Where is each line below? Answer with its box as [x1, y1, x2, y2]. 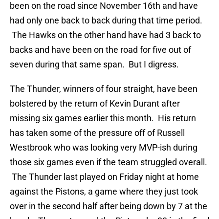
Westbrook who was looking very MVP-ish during [10, 142, 197, 153]
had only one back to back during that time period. [10, 15, 202, 26]
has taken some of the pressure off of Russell [10, 128, 185, 138]
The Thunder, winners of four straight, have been [10, 84, 197, 94]
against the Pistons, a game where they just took [10, 186, 198, 197]
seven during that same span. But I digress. [10, 59, 179, 70]
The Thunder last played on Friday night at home [10, 172, 199, 182]
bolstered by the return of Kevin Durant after [10, 98, 180, 109]
